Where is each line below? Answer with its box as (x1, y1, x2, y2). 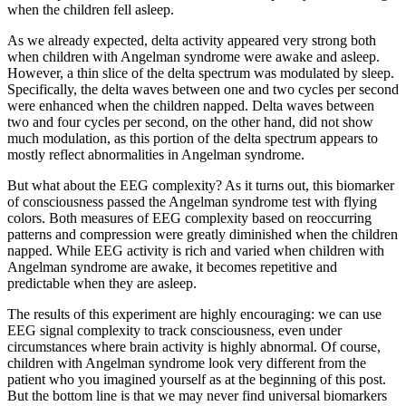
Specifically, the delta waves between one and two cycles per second (7, 81, 399, 97)
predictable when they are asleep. (7, 275, 197, 291)
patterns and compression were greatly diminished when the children (7, 226, 398, 242)
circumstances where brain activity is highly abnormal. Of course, (7, 338, 381, 354)
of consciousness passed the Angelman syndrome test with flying (7, 193, 377, 209)
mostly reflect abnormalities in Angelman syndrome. (7, 146, 304, 162)
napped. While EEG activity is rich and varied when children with (7, 242, 384, 258)
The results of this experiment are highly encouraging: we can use (7, 305, 382, 322)
